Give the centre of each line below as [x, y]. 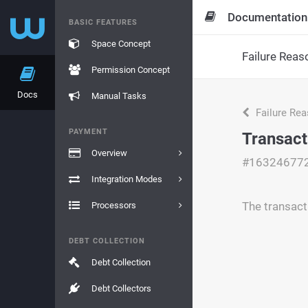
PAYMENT [88, 132]
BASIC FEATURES [103, 22]
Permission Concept [130, 70]
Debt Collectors [121, 288]
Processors [113, 205]
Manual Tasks [119, 96]
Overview [109, 153]
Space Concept [121, 44]
